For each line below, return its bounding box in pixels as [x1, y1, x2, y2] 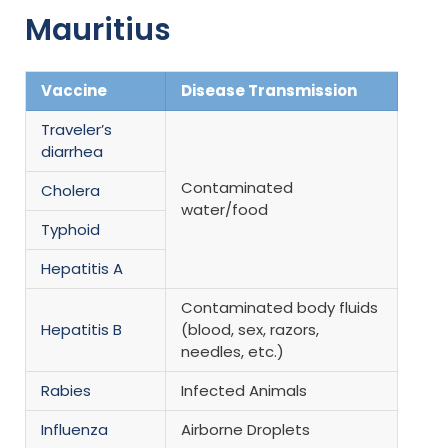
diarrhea [41, 140, 103, 162]
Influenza [41, 418, 108, 440]
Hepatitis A [41, 257, 123, 279]
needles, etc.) [181, 340, 284, 362]
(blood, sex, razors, [181, 318, 319, 340]
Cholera [41, 179, 100, 201]
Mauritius [25, 8, 171, 51]
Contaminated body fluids [181, 296, 378, 318]
